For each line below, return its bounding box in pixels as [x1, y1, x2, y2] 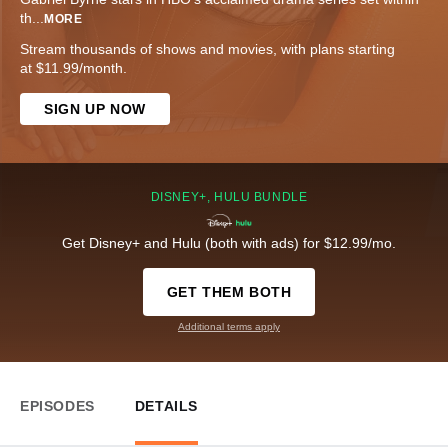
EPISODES [20, 398, 95, 415]
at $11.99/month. [20, 60, 127, 77]
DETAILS [134, 398, 199, 415]
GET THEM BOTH [166, 284, 292, 301]
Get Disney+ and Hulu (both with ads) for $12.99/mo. [62, 235, 396, 252]
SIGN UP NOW [44, 101, 146, 118]
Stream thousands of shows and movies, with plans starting [20, 41, 395, 58]
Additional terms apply [178, 321, 280, 333]
